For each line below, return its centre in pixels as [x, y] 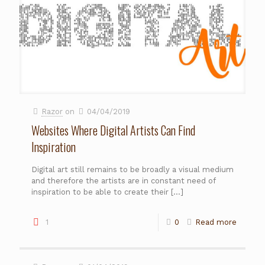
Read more [216, 222]
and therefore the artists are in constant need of [123, 180]
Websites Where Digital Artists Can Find [113, 130]
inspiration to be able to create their [100, 192]
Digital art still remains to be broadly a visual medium [132, 169]
